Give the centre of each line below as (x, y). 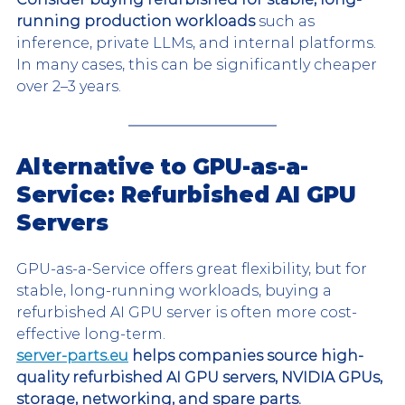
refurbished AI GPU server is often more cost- (187, 312)
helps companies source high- (246, 355)
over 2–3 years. (69, 86)
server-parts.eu (72, 355)
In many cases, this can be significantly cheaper (198, 64)
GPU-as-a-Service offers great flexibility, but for (193, 268)
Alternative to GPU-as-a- (162, 166)
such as (288, 21)
